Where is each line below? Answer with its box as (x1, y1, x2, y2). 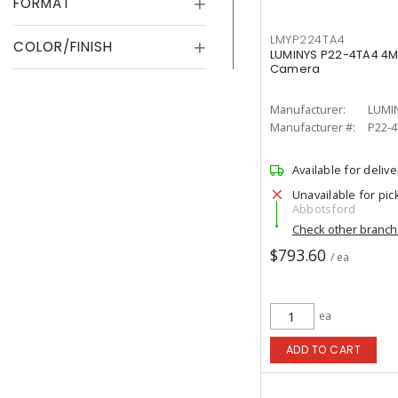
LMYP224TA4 (269, 32, 346, 47)
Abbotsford (291, 201, 356, 217)
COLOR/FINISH (13, 37, 113, 56)
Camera (269, 61, 321, 76)
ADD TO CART (285, 342, 362, 357)
